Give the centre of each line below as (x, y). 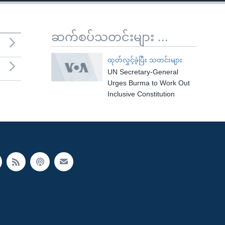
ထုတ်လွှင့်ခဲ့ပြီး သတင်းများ (145, 60)
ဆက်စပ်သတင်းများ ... (110, 37)
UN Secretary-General (143, 72)
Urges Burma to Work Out (148, 83)
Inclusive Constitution (141, 94)
